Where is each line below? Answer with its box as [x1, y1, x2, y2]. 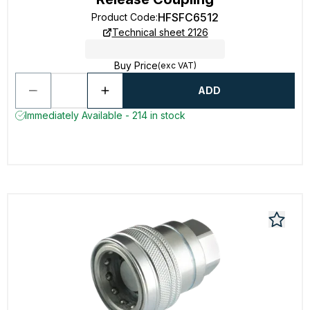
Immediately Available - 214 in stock [25, 109, 185, 121]
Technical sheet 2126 [111, 26, 208, 38]
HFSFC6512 [158, 10, 219, 24]
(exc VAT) [157, 60, 197, 71]
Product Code [91, 11, 156, 23]
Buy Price [113, 60, 158, 71]
